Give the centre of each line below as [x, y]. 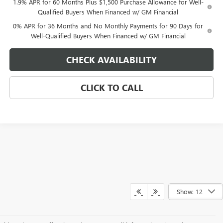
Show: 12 [190, 191]
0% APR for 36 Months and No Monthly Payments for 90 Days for [108, 26]
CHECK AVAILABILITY [111, 60]
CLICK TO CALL [111, 88]
